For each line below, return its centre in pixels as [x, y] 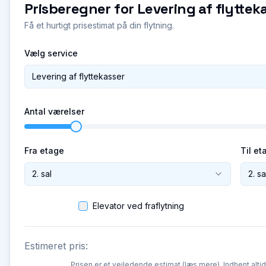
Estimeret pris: [56, 246]
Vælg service [51, 53]
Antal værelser [54, 111]
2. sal [42, 174]
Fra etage [44, 151]
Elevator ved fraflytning [138, 206]
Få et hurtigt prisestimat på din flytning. [99, 25]
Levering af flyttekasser [78, 76]
